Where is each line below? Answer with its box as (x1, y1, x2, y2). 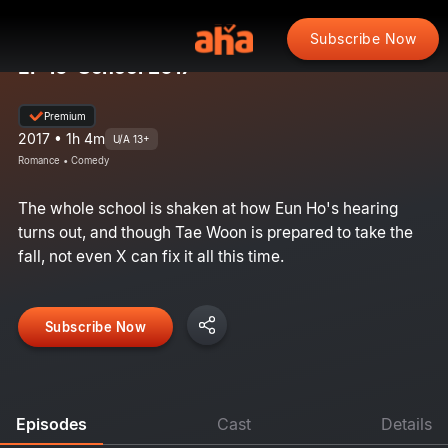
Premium (43, 109, 86, 122)
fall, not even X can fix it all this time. (17, 246, 284, 266)
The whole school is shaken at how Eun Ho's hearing (17, 198, 398, 218)
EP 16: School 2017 (17, 54, 192, 79)
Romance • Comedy (17, 154, 109, 166)
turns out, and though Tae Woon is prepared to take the (17, 222, 413, 242)
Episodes (16, 413, 87, 434)
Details (381, 413, 432, 434)
